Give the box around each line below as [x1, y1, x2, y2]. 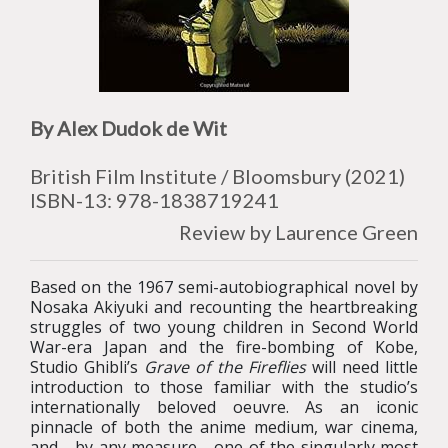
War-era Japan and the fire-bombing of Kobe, [30, 336, 418, 358]
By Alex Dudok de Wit [30, 116, 227, 140]
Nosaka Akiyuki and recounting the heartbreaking [30, 296, 418, 318]
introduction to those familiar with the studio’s [30, 376, 418, 398]
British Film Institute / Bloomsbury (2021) [30, 164, 405, 188]
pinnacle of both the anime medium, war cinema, [30, 416, 418, 438]
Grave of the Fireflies [144, 356, 306, 378]
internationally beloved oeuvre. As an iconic [30, 396, 418, 418]
